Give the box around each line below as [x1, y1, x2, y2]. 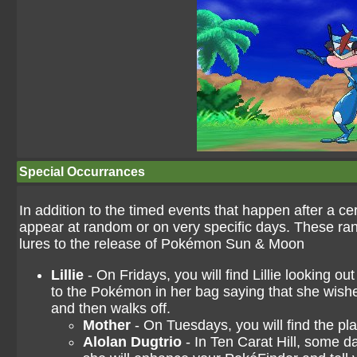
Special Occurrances [19, 165, 145, 178]
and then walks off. [51, 300, 171, 316]
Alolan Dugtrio [83, 334, 182, 350]
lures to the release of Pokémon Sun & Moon [19, 236, 304, 252]
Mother [83, 317, 131, 333]
